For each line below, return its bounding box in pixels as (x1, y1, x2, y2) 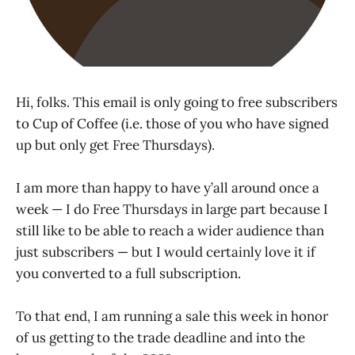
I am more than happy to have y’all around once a (16, 179, 319, 197)
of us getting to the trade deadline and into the (16, 329, 305, 347)
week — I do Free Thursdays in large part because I (16, 200, 328, 219)
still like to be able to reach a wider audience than (16, 222, 324, 240)
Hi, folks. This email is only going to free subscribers (16, 94, 338, 111)
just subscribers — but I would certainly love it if (16, 243, 315, 261)
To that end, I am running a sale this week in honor (16, 307, 328, 326)
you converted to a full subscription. (16, 265, 241, 283)
